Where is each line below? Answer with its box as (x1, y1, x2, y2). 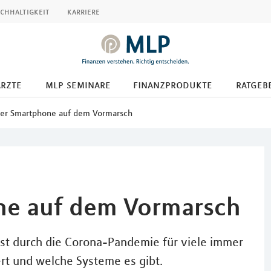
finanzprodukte (132, 78, 212, 91)
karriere (67, 6, 100, 17)
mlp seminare (45, 78, 111, 91)
